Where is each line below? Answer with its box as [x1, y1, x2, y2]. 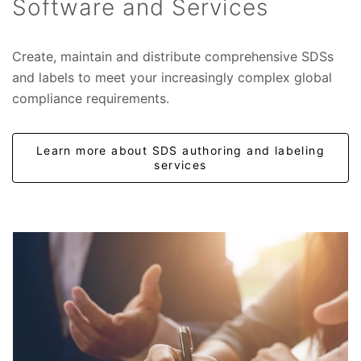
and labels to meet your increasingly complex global [12, 68, 332, 85]
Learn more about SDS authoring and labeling [35, 143, 326, 157]
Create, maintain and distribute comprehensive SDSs [12, 48, 334, 64]
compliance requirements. [12, 89, 169, 106]
